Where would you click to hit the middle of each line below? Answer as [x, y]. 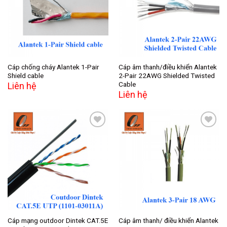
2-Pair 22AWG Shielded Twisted [166, 75]
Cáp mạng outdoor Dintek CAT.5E [58, 220]
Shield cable [25, 75]
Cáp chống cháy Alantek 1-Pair [53, 67]
